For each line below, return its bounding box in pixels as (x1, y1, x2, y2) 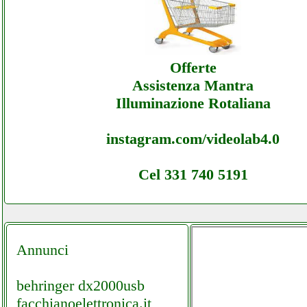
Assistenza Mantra (132, 76, 254, 94)
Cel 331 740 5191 (138, 165, 248, 183)
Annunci (16, 241, 69, 258)
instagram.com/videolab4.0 (106, 130, 280, 147)
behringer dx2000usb (16, 277, 145, 294)
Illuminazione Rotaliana (115, 94, 271, 112)
